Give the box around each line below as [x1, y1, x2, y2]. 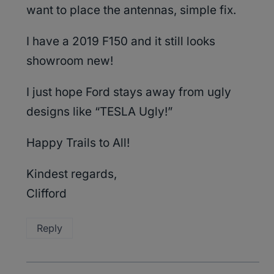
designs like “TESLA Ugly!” [26, 105, 172, 119]
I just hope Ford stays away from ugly [26, 85, 231, 100]
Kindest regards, [26, 167, 117, 182]
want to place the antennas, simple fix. [26, 3, 236, 18]
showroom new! [26, 54, 113, 68]
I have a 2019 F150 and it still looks [26, 34, 215, 49]
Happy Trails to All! [26, 136, 130, 150]
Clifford [26, 187, 67, 201]
